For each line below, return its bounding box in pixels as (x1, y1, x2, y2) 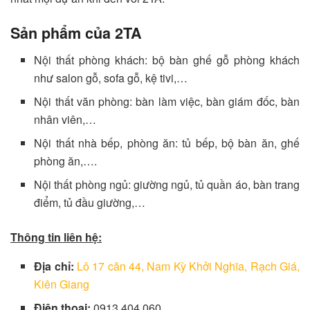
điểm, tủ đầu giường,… (34, 194, 146, 211)
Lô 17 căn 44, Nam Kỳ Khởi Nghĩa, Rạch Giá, (76, 258, 300, 275)
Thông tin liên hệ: (10, 229, 102, 246)
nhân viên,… (34, 111, 97, 128)
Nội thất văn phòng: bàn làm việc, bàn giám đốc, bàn (34, 93, 300, 110)
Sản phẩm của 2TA (10, 22, 142, 44)
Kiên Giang (34, 276, 90, 293)
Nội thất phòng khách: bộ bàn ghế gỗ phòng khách (34, 52, 300, 69)
